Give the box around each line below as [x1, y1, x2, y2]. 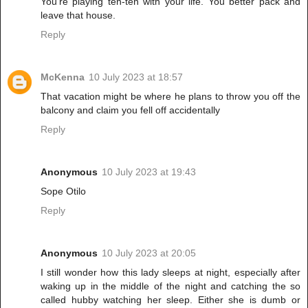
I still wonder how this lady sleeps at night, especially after [41, 267, 300, 278]
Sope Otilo [41, 186, 86, 197]
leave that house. [41, 10, 115, 21]
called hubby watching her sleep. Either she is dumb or [41, 294, 300, 306]
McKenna [41, 71, 85, 83]
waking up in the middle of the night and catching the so [41, 280, 300, 292]
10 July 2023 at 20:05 [102, 247, 196, 259]
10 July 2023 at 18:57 [89, 71, 183, 83]
